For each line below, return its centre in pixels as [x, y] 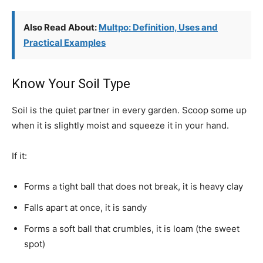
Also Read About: [61, 27]
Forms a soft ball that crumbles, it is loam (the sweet [132, 229]
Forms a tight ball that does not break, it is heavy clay [134, 186]
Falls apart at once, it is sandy [85, 208]
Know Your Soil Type [71, 84]
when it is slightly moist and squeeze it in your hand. [120, 125]
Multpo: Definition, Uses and [158, 27]
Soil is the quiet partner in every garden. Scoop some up [129, 110]
